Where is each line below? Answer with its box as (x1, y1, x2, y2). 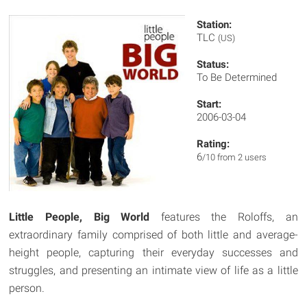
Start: (197, 98, 222, 110)
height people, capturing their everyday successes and (9, 245, 298, 259)
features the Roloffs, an (149, 210, 298, 223)
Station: (197, 19, 232, 31)
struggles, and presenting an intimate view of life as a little (9, 263, 298, 277)
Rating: (197, 138, 230, 150)
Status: (197, 58, 230, 71)
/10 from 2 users (202, 152, 267, 162)
